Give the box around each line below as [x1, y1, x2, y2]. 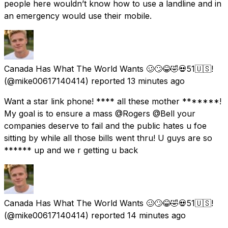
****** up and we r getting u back [4, 145, 138, 155]
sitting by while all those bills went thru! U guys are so [4, 132, 212, 143]
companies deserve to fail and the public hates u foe [4, 120, 207, 131]
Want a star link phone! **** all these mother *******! [4, 96, 221, 106]
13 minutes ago [127, 75, 185, 86]
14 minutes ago [127, 210, 186, 220]
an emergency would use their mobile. [4, 10, 152, 21]
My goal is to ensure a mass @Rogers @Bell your [4, 108, 195, 119]
